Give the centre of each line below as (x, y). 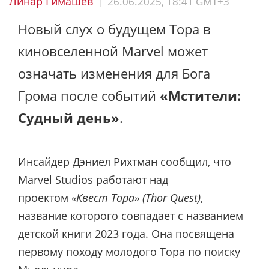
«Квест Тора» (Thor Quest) (136, 198)
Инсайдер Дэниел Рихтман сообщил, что (125, 162)
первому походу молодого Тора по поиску (129, 252)
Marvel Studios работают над (93, 180)
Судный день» (69, 117)
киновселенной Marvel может (113, 51)
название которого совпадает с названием (131, 216)
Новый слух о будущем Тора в (114, 29)
